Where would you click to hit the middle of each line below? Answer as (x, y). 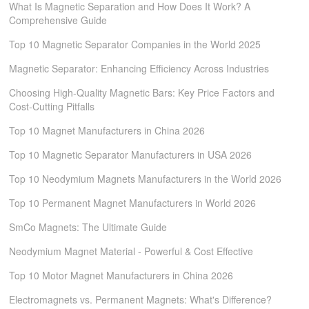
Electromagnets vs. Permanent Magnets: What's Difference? (141, 299)
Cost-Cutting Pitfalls (52, 106)
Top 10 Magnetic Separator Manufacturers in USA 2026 (131, 154)
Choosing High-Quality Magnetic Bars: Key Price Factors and (142, 92)
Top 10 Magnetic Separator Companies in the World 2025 (135, 44)
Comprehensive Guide (58, 20)
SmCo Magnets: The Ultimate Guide (88, 227)
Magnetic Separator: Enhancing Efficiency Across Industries (139, 68)
